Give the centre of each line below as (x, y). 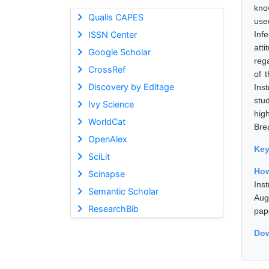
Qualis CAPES (116, 17)
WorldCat (107, 121)
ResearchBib (113, 208)
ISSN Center (112, 34)
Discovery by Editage (131, 86)
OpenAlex (107, 139)
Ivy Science (111, 104)
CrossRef (107, 69)
